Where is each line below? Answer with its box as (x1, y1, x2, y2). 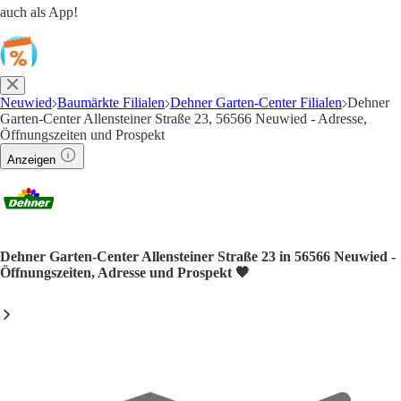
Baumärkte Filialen (57, 95, 165, 110)
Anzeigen (7, 153, 55, 166)
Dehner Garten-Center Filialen (170, 95, 342, 110)
